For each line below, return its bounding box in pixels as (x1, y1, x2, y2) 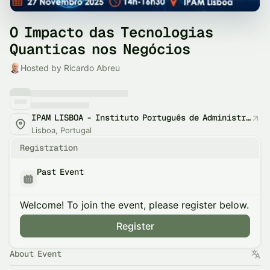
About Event (10, 248, 61, 259)
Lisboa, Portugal (31, 125, 92, 135)
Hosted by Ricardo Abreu (20, 63, 120, 73)
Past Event (37, 166, 84, 177)
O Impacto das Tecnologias (10, 23, 213, 42)
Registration (20, 142, 78, 153)
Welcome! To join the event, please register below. (20, 199, 249, 211)
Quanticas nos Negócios (10, 40, 190, 58)
